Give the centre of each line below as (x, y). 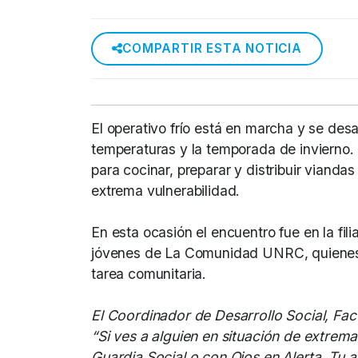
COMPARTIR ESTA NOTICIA (212, 48)
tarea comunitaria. (149, 273)
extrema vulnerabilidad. (166, 190)
